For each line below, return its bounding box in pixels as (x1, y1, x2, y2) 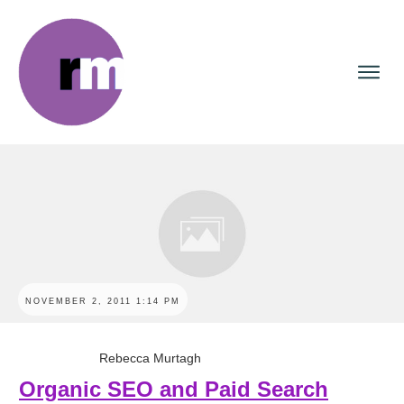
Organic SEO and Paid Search (19, 377, 328, 401)
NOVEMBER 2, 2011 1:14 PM (25, 297, 180, 306)
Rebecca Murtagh (99, 351, 202, 365)
